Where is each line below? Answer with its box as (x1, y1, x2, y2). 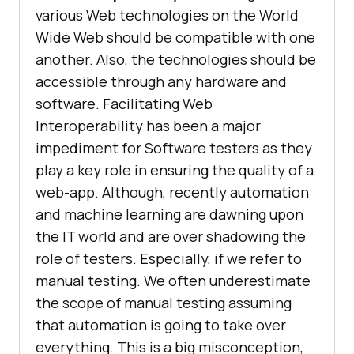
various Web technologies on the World (36, 6, 299, 25)
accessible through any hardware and (36, 72, 287, 92)
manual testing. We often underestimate (36, 271, 311, 291)
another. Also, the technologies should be (36, 50, 316, 70)
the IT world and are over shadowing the (36, 227, 306, 247)
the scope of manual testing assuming (36, 293, 292, 313)
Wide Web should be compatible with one (36, 28, 315, 47)
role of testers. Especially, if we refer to (36, 249, 302, 269)
